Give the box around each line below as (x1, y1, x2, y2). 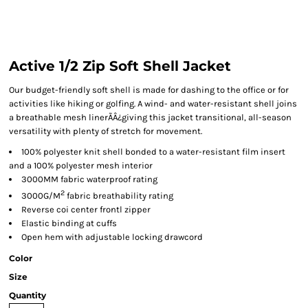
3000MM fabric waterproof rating (21, 174, 157, 184)
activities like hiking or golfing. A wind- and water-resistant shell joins (9, 98, 297, 109)
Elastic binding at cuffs (21, 218, 117, 229)
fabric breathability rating (65, 190, 173, 201)
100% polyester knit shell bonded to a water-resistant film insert (21, 146, 285, 157)
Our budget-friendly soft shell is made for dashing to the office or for (9, 85, 289, 95)
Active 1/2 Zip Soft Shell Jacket (9, 58, 231, 74)
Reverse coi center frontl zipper (21, 204, 151, 215)
